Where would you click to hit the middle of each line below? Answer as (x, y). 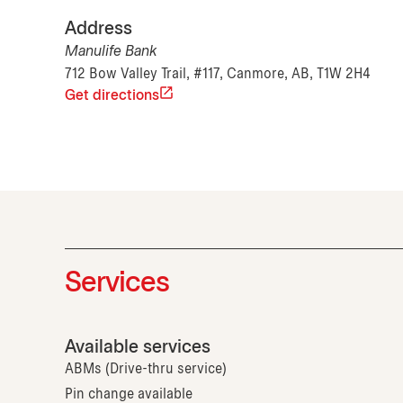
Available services (138, 348)
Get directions (112, 96)
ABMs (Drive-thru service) (146, 370)
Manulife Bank (111, 52)
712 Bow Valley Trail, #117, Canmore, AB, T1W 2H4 (218, 75)
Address (99, 30)
